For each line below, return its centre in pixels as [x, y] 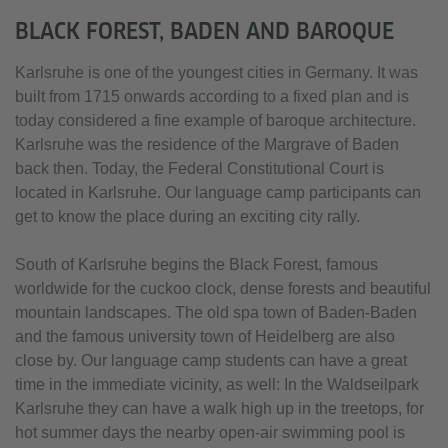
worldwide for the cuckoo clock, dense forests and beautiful [223, 289]
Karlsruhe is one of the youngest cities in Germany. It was [216, 73]
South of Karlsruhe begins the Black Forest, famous [196, 265]
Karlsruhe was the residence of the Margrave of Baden [207, 145]
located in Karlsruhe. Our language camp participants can [218, 193]
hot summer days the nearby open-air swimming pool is [210, 433]
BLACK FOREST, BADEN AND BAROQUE [204, 31]
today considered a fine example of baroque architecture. [215, 121]
